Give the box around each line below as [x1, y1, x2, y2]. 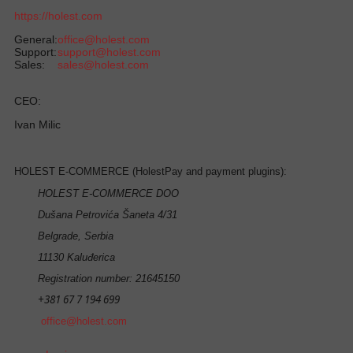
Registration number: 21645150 [38, 272, 180, 284]
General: [14, 32, 58, 46]
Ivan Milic [14, 117, 61, 131]
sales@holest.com [58, 58, 149, 71]
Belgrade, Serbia [38, 229, 113, 242]
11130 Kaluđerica [38, 251, 115, 263]
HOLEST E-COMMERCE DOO [38, 187, 179, 199]
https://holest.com [14, 9, 102, 22]
